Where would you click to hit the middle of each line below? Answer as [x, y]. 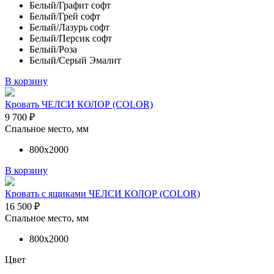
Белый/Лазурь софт [69, 27]
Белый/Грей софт [65, 16]
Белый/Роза [53, 49]
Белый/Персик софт [71, 38]
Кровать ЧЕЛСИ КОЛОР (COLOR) [79, 104]
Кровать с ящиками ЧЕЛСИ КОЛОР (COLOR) [102, 193]
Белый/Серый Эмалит [75, 60]
